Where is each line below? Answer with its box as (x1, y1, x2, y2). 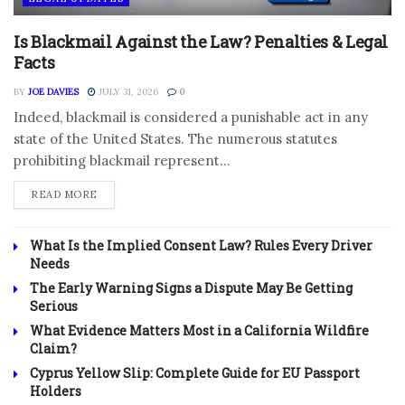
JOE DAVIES (28, 85, 79, 98)
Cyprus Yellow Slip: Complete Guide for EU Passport (30, 363, 360, 381)
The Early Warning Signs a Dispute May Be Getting (30, 278, 353, 297)
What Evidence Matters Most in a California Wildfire (30, 321, 369, 339)
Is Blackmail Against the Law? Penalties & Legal (14, 30, 389, 52)
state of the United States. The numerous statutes (14, 129, 337, 147)
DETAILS (96, 186, 144, 200)
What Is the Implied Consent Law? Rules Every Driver (30, 236, 372, 254)
